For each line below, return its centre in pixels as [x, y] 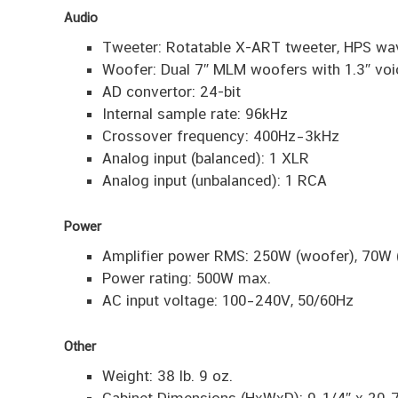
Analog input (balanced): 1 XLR [205, 159]
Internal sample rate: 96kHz [195, 114]
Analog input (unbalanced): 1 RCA [214, 181]
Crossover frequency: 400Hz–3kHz [220, 136]
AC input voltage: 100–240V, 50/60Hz [227, 301]
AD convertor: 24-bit [171, 92]
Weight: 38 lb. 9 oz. [167, 376]
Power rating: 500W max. [186, 279]
